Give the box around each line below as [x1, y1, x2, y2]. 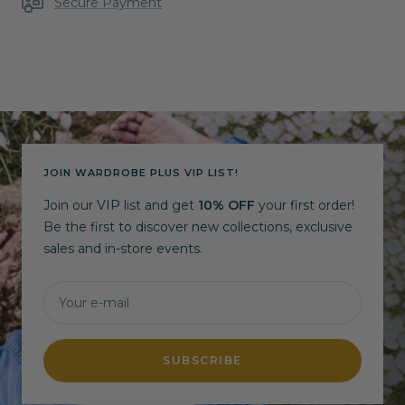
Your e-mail [59, 295, 129, 312]
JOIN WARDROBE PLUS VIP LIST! [43, 166, 239, 180]
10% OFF [198, 197, 259, 214]
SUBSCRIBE [163, 353, 242, 368]
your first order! [259, 197, 354, 214]
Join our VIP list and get [43, 197, 198, 214]
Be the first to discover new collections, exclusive [43, 219, 353, 236]
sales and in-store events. [43, 240, 202, 258]
